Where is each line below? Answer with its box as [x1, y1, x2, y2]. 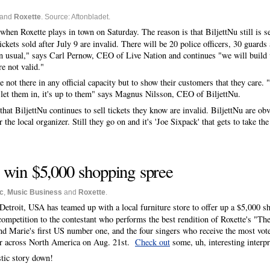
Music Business [7, 187, 62, 196]
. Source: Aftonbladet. [41, 13, 110, 21]
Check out [135, 236, 170, 248]
